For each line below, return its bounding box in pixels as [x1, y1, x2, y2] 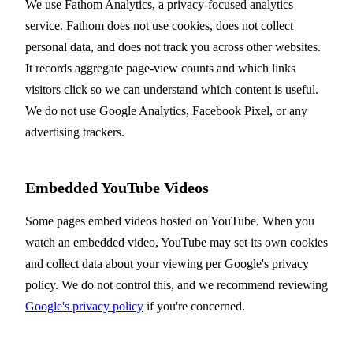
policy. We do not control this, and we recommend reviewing [25, 278, 328, 292]
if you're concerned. [143, 299, 245, 314]
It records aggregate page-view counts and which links [25, 61, 295, 76]
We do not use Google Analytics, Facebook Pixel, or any [25, 104, 307, 118]
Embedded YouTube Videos [25, 179, 209, 197]
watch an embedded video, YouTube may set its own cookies [25, 236, 328, 250]
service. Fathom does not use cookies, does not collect [25, 19, 293, 33]
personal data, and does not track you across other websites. [25, 40, 321, 54]
